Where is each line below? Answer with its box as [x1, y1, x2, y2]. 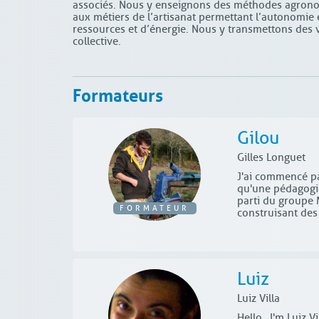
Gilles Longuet [236, 151, 305, 164]
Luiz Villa [236, 292, 280, 305]
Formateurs [73, 80, 163, 108]
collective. [73, 35, 121, 48]
